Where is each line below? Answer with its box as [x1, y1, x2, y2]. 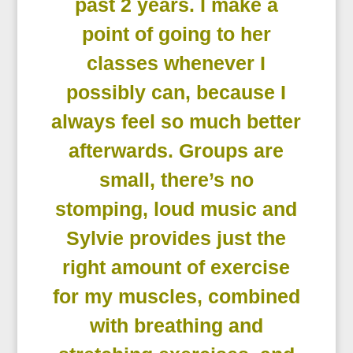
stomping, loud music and [55, 198, 298, 221]
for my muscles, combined [52, 285, 300, 308]
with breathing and [89, 314, 263, 337]
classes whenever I [87, 52, 266, 75]
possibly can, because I [66, 81, 287, 104]
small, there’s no [98, 169, 254, 191]
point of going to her [81, 23, 271, 46]
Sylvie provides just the [66, 227, 287, 250]
